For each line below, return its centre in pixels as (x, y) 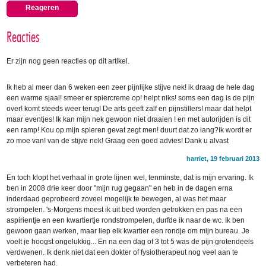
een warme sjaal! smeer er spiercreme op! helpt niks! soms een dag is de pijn (131, 98)
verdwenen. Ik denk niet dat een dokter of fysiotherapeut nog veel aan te (123, 252)
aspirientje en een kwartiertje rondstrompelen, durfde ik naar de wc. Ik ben (126, 220)
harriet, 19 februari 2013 (223, 158)
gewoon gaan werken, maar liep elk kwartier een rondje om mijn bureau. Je (128, 231)
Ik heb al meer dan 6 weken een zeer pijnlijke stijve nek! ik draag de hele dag (131, 87)
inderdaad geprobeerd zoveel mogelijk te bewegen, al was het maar (117, 199)
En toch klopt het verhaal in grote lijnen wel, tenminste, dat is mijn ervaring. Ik (130, 177)
